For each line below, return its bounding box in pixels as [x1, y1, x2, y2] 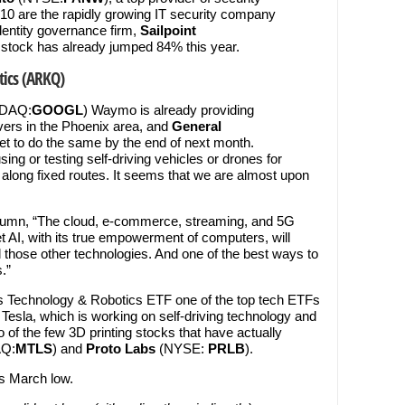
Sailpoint [140, 23, 196, 38]
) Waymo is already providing [83, 102, 254, 118]
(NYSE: [155, 341, 208, 356]
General [172, 118, 221, 134]
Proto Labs [86, 341, 155, 356]
